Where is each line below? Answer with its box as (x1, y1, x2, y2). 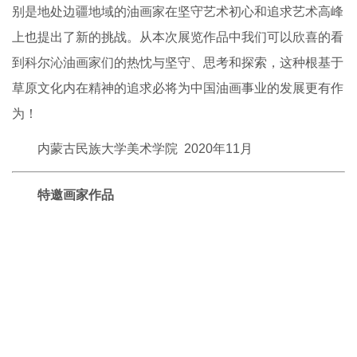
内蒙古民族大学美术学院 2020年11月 (37, 142, 253, 156)
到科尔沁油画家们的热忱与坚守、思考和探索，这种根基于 (12, 56, 343, 70)
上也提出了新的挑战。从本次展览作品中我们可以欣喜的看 (12, 30, 343, 45)
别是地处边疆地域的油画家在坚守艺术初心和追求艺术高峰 (12, 5, 343, 19)
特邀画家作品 (37, 188, 114, 202)
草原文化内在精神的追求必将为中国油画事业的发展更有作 (12, 81, 343, 96)
